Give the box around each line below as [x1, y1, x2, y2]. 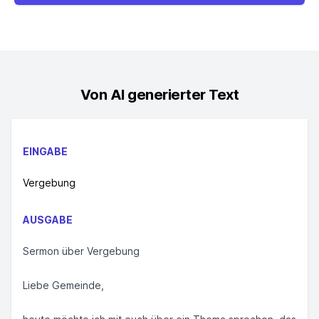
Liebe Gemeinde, [23, 279, 104, 291]
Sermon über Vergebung [23, 245, 140, 257]
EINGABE [23, 145, 68, 157]
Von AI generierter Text [80, 86, 239, 103]
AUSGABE [23, 214, 73, 226]
